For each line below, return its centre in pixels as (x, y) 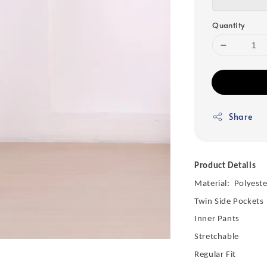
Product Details (225, 166)
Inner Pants (217, 219)
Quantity (229, 25)
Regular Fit (215, 254)
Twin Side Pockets (229, 201)
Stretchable (217, 237)
